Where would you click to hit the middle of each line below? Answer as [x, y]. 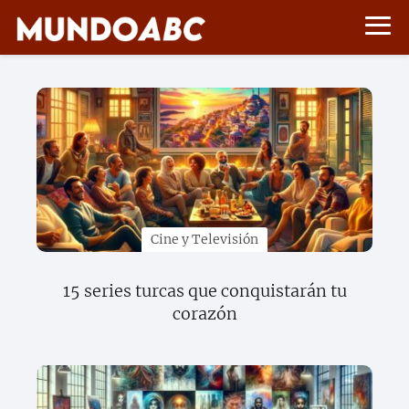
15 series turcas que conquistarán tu [204, 291]
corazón [204, 314]
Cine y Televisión [204, 240]
